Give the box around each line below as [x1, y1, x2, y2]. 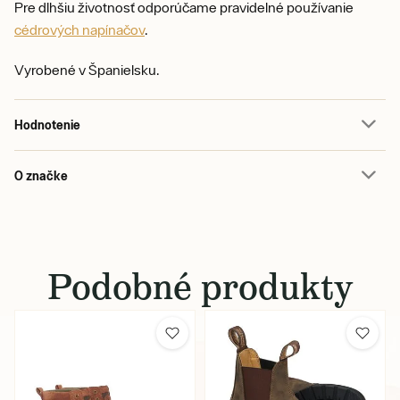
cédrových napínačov [14, 21, 145, 37]
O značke [14, 168, 68, 183]
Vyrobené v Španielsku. [14, 62, 160, 78]
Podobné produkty [46, 263, 354, 310]
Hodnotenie [14, 117, 80, 132]
